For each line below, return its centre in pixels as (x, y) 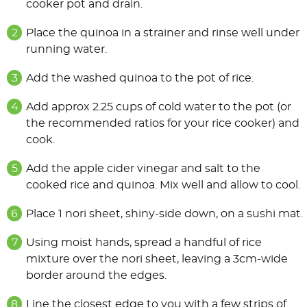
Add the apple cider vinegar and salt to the (143, 169)
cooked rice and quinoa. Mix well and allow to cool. (163, 185)
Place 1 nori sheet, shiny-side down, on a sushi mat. (164, 214)
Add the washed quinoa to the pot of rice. (140, 78)
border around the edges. (96, 276)
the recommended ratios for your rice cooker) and (163, 124)
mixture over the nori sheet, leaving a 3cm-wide (157, 259)
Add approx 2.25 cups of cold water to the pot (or (159, 107)
